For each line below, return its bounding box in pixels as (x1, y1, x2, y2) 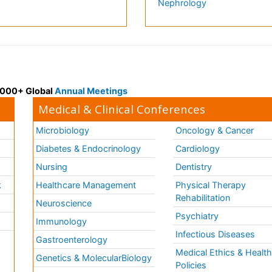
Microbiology (36, 125, 90, 136)
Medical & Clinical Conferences (38, 101, 206, 117)
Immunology (36, 216, 87, 227)
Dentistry (175, 161, 212, 172)
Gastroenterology (36, 234, 108, 245)
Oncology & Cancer (175, 125, 254, 136)
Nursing (36, 161, 68, 172)
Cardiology (175, 143, 220, 154)
